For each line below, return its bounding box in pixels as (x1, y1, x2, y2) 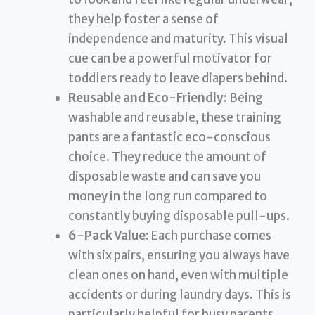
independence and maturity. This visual (68, 30, 289, 46)
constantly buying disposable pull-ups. (68, 207, 290, 224)
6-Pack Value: (68, 227, 150, 243)
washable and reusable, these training (68, 109, 282, 125)
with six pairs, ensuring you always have (68, 247, 290, 263)
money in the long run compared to (68, 188, 268, 204)
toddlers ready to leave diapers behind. (68, 70, 288, 86)
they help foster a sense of (68, 11, 219, 27)
